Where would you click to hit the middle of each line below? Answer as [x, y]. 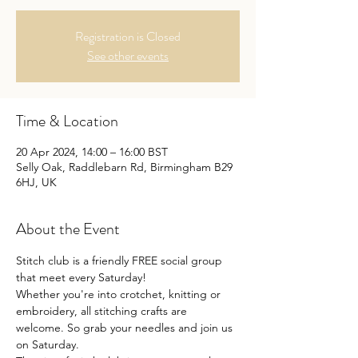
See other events [128, 55]
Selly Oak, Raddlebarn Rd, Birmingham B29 [124, 167]
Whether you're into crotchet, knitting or [120, 294]
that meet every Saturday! [81, 277]
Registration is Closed [128, 36]
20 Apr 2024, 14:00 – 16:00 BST [92, 151]
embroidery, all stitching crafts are [103, 310]
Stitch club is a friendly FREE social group [121, 260]
